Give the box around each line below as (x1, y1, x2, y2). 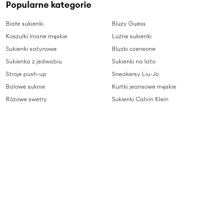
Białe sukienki (6, 20, 44, 28)
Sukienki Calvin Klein (112, 95, 169, 103)
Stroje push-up (6, 70, 46, 78)
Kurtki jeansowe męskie (112, 83, 176, 91)
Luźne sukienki (112, 32, 152, 40)
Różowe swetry (6, 95, 47, 103)
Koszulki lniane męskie (6, 32, 67, 40)
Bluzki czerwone (112, 45, 155, 53)
